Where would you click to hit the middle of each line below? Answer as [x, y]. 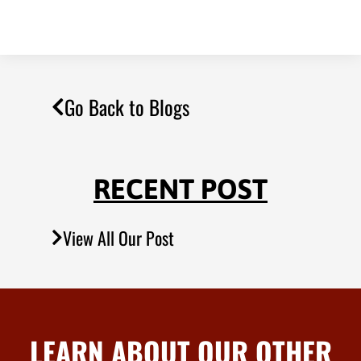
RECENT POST [180, 189]
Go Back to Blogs [127, 107]
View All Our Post [118, 238]
